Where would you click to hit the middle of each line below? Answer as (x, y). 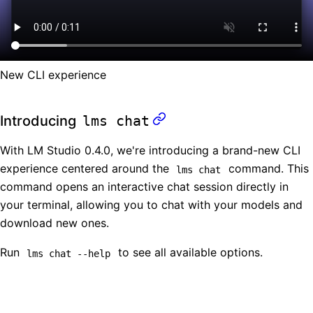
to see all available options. (188, 253)
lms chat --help (69, 253)
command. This (267, 169)
